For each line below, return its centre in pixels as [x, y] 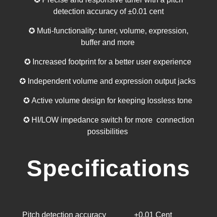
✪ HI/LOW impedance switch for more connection [108, 120]
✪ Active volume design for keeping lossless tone [108, 100]
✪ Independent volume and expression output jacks [108, 81]
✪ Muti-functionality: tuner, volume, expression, [108, 31]
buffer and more [108, 42]
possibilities [108, 131]
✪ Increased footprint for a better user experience [108, 62]
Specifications [108, 168]
